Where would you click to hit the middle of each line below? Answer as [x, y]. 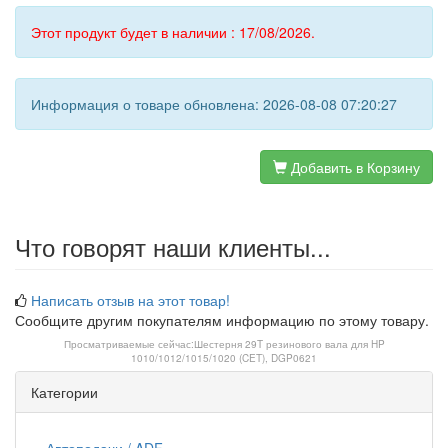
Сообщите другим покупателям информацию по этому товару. [222, 320]
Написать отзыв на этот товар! [130, 300]
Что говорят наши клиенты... [173, 246]
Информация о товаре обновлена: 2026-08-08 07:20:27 [214, 104]
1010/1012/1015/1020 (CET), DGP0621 [224, 358]
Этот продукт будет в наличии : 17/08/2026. [173, 32]
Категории [64, 392]
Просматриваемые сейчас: [128, 344]
